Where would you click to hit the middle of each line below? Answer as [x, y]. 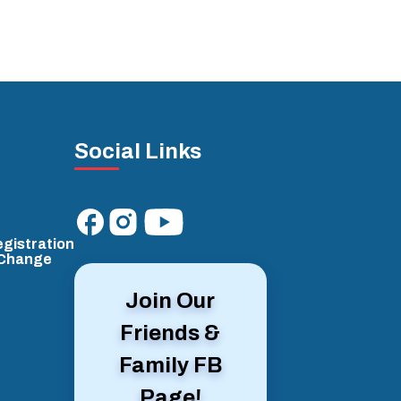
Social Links [137, 152]
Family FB [170, 366]
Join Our [170, 301]
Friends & [170, 333]
